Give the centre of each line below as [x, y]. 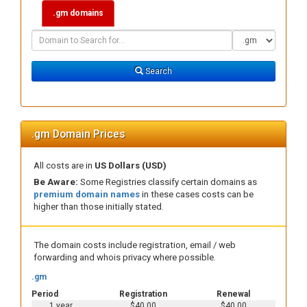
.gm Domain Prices [78, 134]
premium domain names [87, 194]
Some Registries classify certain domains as [169, 182]
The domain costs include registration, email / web [135, 245]
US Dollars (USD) [131, 165]
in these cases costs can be [197, 194]
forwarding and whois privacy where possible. [125, 257]
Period [45, 294]
